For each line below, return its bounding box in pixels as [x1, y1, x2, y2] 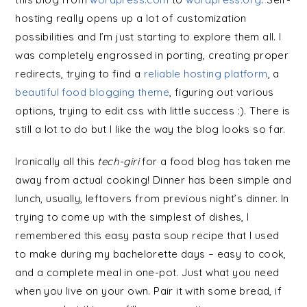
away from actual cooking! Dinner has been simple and [15, 173, 292, 186]
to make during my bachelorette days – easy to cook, [15, 247, 286, 260]
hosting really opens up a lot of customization [15, 11, 247, 25]
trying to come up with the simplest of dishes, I [15, 210, 249, 223]
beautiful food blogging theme [15, 85, 169, 99]
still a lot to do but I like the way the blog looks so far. [15, 122, 285, 136]
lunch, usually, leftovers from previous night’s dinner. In [15, 191, 289, 205]
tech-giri [97, 154, 139, 168]
